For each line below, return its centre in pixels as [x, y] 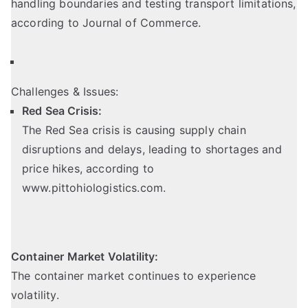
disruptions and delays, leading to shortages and [152, 150]
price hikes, [54, 169]
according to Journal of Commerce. [108, 23]
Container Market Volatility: [85, 257]
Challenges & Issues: [65, 92]
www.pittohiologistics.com [93, 188]
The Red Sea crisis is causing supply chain [134, 130]
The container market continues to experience [134, 276]
